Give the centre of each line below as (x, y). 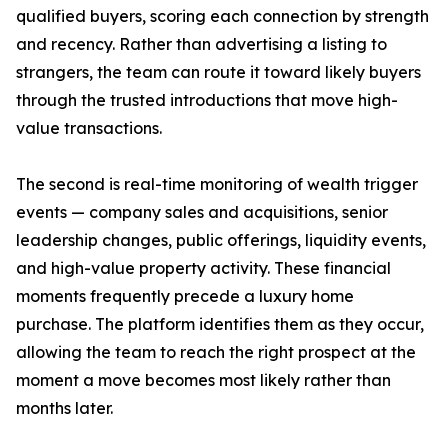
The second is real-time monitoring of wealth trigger (217, 184)
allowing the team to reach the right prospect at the (216, 352)
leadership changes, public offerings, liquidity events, (221, 240)
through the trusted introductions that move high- (207, 100)
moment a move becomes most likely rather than (203, 380)
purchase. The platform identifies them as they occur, (220, 324)
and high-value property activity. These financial (203, 268)
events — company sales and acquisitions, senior (202, 212)
